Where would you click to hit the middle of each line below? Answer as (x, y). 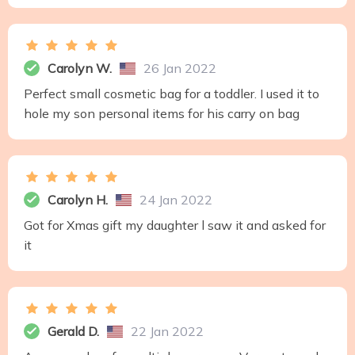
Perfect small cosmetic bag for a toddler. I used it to (172, 94)
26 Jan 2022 (180, 69)
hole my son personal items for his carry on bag (162, 114)
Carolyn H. (78, 200)
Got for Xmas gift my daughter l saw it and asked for (175, 225)
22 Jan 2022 (167, 332)
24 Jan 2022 (176, 200)
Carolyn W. (80, 69)
